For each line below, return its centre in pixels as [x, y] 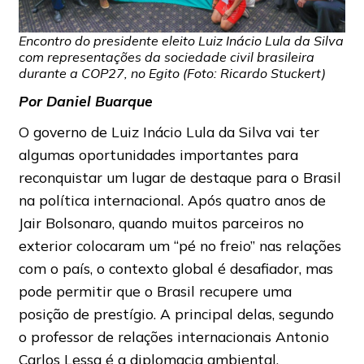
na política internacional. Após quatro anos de [172, 200]
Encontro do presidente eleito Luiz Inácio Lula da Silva [181, 41]
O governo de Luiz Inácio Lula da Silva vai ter [169, 132]
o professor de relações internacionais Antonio [173, 337]
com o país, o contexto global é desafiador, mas [175, 269]
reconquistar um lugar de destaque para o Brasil [180, 178]
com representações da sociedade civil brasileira [166, 57]
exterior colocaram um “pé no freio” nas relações [180, 246]
